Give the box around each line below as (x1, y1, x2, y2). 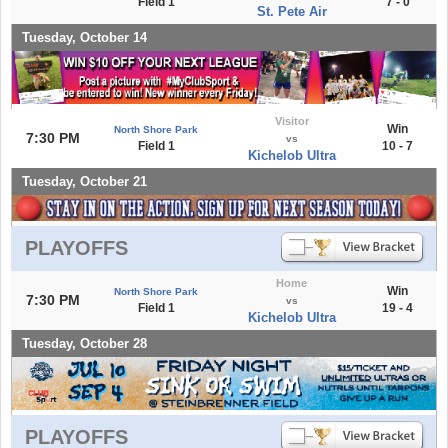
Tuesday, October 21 (22, 173, 147, 189)
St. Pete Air (256, 3, 327, 19)
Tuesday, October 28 (22, 335, 147, 351)
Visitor (274, 114, 309, 127)
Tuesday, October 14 (22, 29, 147, 45)
